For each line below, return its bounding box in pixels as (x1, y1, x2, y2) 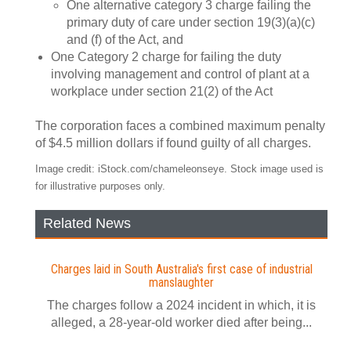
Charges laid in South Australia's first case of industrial (50, 262, 313, 277)
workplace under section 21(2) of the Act (51, 85, 273, 98)
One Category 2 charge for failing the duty (51, 50, 281, 63)
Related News (43, 215, 131, 231)
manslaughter (149, 275, 214, 290)
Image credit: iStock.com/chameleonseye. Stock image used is (35, 163, 324, 175)
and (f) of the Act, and (67, 33, 183, 46)
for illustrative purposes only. (35, 180, 165, 192)
